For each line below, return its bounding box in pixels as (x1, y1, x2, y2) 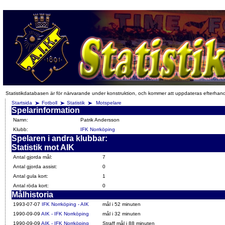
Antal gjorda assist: (13, 164, 57, 169)
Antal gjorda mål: (13, 154, 52, 160)
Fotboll (42, 100, 57, 105)
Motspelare (96, 100, 122, 105)
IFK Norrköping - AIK (42, 201, 89, 207)
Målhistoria (12, 190, 53, 199)
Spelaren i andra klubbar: (12, 134, 107, 143)
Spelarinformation (12, 106, 80, 115)
